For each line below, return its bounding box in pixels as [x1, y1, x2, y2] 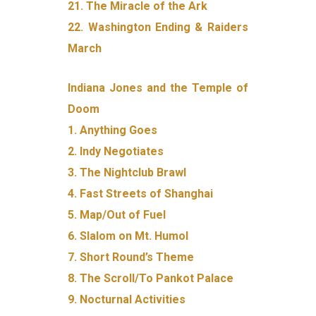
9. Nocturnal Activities [68, 292, 186, 306]
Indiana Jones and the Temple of [68, 80, 248, 95]
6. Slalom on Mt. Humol [68, 229, 189, 243]
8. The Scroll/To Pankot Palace [68, 271, 234, 285]
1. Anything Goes [68, 123, 158, 137]
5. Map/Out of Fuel [68, 207, 166, 221]
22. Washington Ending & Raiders [68, 20, 248, 34]
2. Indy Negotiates [68, 144, 164, 158]
